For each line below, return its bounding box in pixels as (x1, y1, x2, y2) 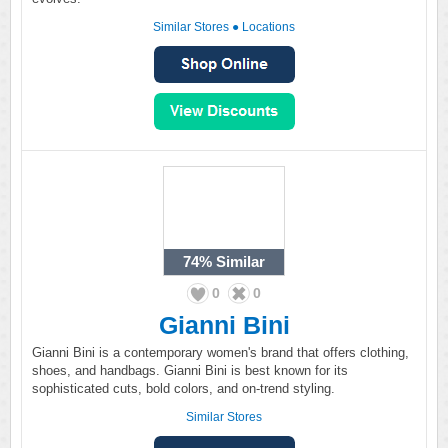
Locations (242, 20, 295, 34)
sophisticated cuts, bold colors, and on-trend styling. (32, 381, 335, 396)
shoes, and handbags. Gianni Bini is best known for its (32, 363, 348, 378)
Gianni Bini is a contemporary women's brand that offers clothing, (32, 345, 409, 360)
